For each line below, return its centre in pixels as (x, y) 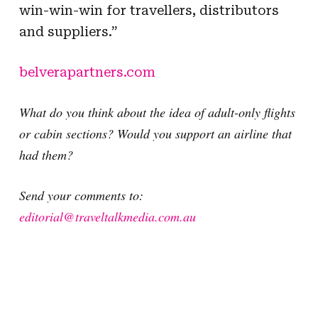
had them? (46, 154)
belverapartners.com (87, 72)
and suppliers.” (68, 31)
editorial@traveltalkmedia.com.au (107, 216)
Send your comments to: (81, 195)
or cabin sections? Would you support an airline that (155, 133)
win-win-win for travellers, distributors (149, 10)
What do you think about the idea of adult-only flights (157, 112)
